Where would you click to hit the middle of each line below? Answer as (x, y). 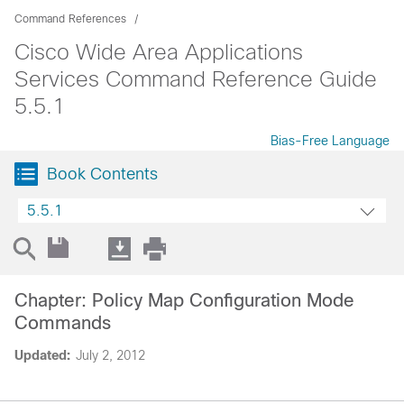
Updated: (42, 355)
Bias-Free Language (330, 141)
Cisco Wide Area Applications (159, 52)
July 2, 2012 (110, 355)
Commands (63, 323)
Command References (70, 19)
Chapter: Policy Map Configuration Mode (184, 300)
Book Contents (102, 174)
